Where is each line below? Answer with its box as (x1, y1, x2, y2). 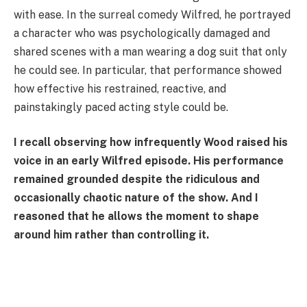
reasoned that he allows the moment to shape (14, 210, 259, 223)
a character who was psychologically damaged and (14, 26, 270, 40)
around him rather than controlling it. (14, 228, 209, 242)
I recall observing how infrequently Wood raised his (14, 136, 288, 149)
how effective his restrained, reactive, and (14, 82, 226, 95)
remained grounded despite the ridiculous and (14, 173, 260, 186)
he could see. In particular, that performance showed (14, 63, 282, 77)
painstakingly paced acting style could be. (14, 100, 228, 114)
